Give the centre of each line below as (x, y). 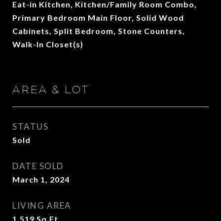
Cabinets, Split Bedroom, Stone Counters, (99, 31)
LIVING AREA (42, 205)
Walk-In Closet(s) (48, 44)
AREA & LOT (51, 90)
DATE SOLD (38, 166)
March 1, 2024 (41, 179)
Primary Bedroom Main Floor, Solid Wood (98, 18)
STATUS (30, 127)
